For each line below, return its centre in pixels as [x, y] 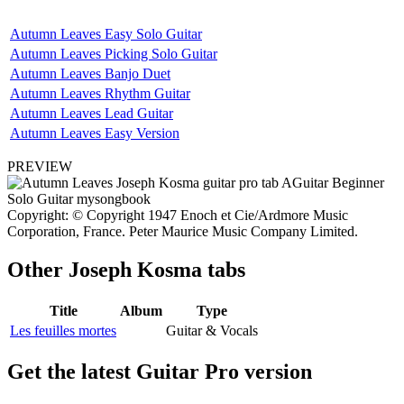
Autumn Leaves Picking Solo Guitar [114, 53]
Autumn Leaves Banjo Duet [90, 73]
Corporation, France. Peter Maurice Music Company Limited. [183, 231]
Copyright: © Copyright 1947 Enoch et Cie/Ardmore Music [178, 215]
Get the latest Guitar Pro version [160, 371]
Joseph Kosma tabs [157, 269]
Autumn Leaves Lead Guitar [92, 113]
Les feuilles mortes [63, 330]
